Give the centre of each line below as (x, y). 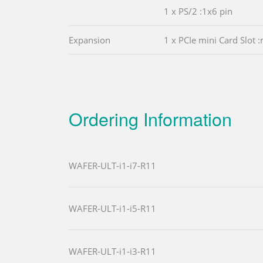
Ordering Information (150, 118)
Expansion (90, 40)
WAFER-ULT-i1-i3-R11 (112, 251)
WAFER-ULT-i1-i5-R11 (112, 208)
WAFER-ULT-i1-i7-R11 (112, 165)
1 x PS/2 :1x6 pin (198, 11)
